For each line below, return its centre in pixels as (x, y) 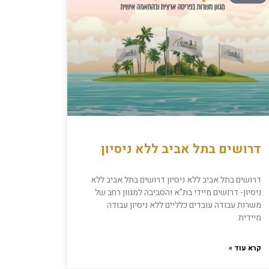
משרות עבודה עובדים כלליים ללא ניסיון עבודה (184, 205)
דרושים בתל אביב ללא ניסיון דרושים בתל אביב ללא (176, 180)
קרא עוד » (245, 248)
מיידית (250, 218)
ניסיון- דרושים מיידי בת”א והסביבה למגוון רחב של (178, 193)
